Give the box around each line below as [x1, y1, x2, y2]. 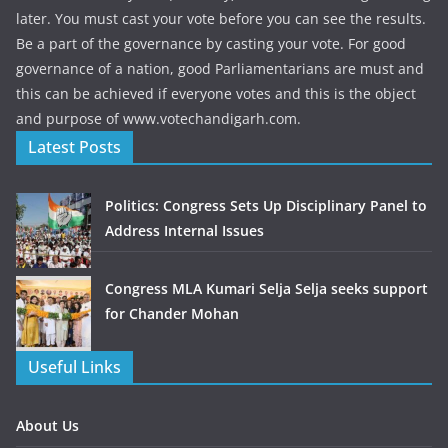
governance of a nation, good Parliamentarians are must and [16, 59, 424, 78]
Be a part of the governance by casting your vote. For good [16, 34, 406, 53]
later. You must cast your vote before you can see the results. [16, 9, 426, 28]
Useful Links [28, 356, 121, 378]
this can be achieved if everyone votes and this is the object [16, 84, 416, 103]
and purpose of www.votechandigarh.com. [16, 109, 301, 128]
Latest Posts [28, 136, 121, 158]
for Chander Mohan [105, 304, 239, 323]
